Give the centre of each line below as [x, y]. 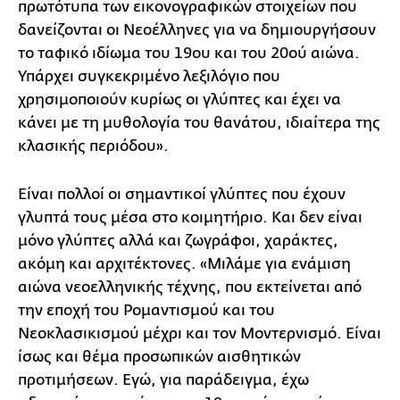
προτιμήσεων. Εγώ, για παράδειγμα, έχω [163, 380]
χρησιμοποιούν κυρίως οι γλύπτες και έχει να [179, 100]
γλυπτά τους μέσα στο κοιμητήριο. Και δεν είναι [190, 217]
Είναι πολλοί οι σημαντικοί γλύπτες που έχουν [182, 194]
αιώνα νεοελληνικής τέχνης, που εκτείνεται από [190, 287]
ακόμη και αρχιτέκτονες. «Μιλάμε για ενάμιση [184, 264]
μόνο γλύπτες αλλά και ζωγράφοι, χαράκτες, [178, 241]
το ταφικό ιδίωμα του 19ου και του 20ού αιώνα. [189, 53]
